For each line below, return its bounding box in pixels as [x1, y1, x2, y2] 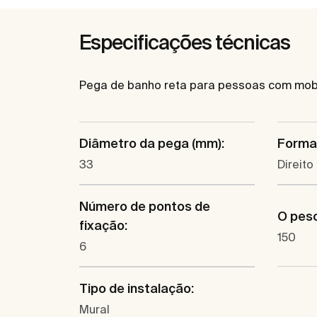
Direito [277, 158, 313, 171]
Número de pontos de [79, 199, 210, 214]
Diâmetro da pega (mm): [79, 136, 224, 151]
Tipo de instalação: [79, 281, 194, 296]
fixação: [79, 218, 127, 234]
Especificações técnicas [79, 31, 290, 54]
